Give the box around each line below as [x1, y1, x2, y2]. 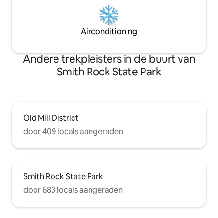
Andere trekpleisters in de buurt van [22, 52, 196, 66]
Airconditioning [81, 26, 137, 36]
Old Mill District [23, 112, 79, 123]
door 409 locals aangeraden [23, 126, 123, 137]
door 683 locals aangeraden [23, 184, 123, 195]
